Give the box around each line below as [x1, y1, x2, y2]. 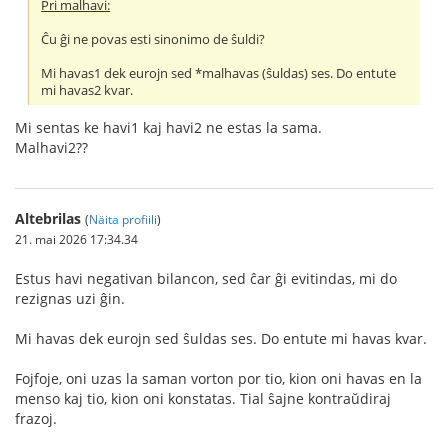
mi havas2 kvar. [41, 82, 134, 100]
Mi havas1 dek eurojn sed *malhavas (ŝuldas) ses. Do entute [41, 65, 397, 83]
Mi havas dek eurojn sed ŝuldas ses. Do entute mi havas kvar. [15, 328, 427, 348]
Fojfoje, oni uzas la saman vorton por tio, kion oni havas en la [15, 368, 422, 388]
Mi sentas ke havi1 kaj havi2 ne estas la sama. [15, 117, 322, 137]
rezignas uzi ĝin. [15, 288, 125, 308]
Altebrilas [15, 208, 81, 228]
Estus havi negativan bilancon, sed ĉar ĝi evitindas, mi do [15, 268, 397, 288]
